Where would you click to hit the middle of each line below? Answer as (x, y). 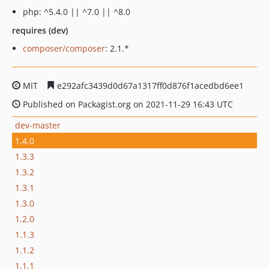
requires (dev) (40, 30)
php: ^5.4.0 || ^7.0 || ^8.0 (77, 12)
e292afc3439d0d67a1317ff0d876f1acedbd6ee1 (149, 86)
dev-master (38, 125)
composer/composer (64, 48)
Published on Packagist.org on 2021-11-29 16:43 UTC (127, 104)
